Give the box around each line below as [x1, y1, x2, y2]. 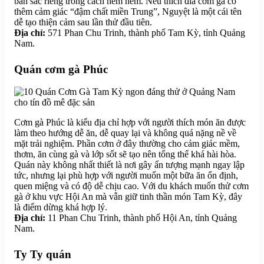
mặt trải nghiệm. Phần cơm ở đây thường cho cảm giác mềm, [14, 138, 240, 149]
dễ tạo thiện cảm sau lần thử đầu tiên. [14, 16, 152, 27]
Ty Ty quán [14, 248, 71, 261]
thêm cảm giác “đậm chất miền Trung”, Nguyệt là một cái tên [14, 6, 242, 16]
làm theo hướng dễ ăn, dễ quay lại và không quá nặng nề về [14, 128, 236, 138]
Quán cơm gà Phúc [14, 62, 108, 75]
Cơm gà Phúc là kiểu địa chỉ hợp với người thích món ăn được [14, 117, 246, 128]
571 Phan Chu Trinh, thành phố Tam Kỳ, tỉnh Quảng [45, 27, 245, 38]
